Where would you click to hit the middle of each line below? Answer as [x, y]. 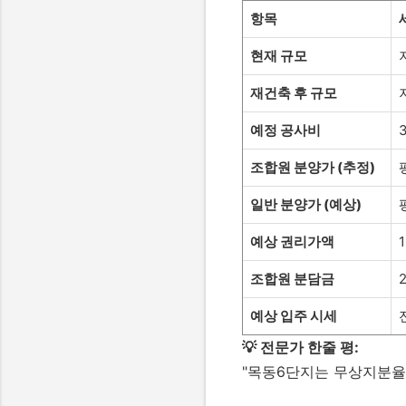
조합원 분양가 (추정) [313, 167]
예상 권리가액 [292, 242]
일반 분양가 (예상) [306, 204]
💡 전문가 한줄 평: [300, 347]
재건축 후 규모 [294, 93]
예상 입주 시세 [294, 316]
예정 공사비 [285, 130]
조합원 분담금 [292, 279]
